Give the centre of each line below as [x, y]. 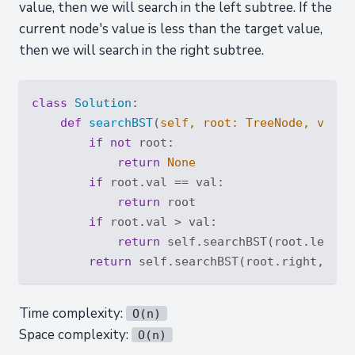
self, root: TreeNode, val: [256, 122]
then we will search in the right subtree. [141, 50]
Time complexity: [73, 313]
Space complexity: [75, 335]
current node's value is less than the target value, [171, 29]
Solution [103, 103]
